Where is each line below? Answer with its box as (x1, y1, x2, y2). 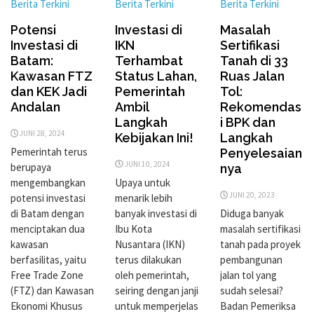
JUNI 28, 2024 (20, 128, 66, 139)
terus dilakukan (115, 252, 182, 266)
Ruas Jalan (219, 69, 285, 84)
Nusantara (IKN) (115, 237, 186, 251)
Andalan (11, 100, 60, 115)
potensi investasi (11, 191, 86, 205)
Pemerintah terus (11, 145, 88, 159)
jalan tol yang (219, 268, 277, 282)
